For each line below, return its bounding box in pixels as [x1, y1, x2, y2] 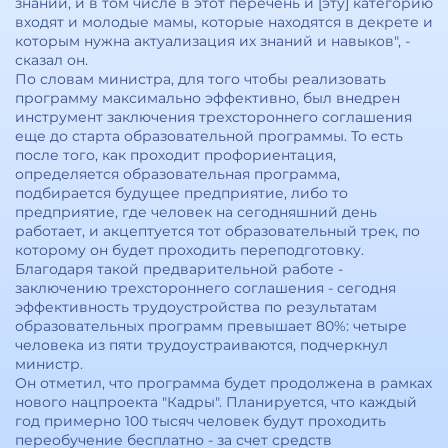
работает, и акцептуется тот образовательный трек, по [15, 222, 420, 240]
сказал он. [15, 51, 88, 69]
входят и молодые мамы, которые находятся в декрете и [15, 13, 433, 31]
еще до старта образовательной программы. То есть [15, 127, 403, 145]
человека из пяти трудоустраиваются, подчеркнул [15, 336, 388, 354]
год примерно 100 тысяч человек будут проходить [15, 412, 386, 430]
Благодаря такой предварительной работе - [15, 260, 343, 278]
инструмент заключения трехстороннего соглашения [15, 108, 412, 126]
